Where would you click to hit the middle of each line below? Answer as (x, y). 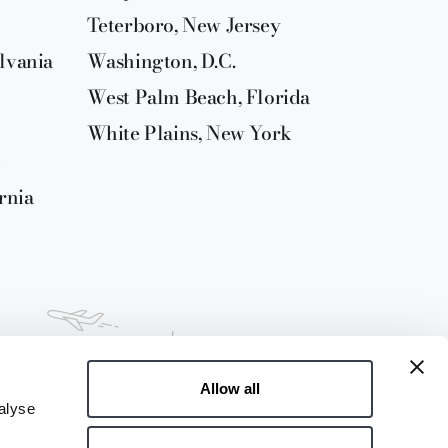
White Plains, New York (189, 133)
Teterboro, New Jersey (183, 25)
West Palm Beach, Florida (198, 97)
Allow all (230, 388)
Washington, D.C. (161, 61)
